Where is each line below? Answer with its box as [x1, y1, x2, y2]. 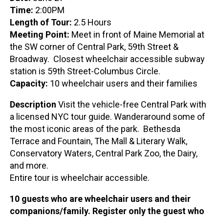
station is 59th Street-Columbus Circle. [10, 66, 160, 77]
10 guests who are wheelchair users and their [10, 194, 191, 204]
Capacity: [10, 78, 48, 89]
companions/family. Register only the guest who [10, 206, 204, 217]
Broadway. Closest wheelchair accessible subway [10, 54, 205, 65]
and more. [10, 160, 48, 171]
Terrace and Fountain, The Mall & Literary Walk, [10, 136, 187, 147]
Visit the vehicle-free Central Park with [56, 99, 206, 110]
